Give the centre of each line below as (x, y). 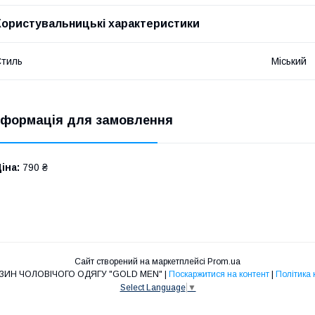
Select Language (153, 287)
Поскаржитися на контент (219, 274)
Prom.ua (224, 261)
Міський (289, 61)
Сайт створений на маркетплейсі (141, 261)
